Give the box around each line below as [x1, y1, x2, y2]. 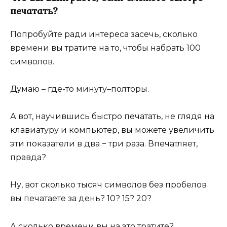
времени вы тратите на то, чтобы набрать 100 [10, 43, 201, 53]
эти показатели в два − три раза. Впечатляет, [10, 139, 198, 149]
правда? [10, 153, 46, 163]
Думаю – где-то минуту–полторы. [10, 84, 149, 94]
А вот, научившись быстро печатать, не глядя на [10, 111, 214, 122]
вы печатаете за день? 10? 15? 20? [10, 194, 152, 204]
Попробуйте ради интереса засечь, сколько [10, 29, 198, 39]
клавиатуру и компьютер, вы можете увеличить [10, 125, 214, 135]
